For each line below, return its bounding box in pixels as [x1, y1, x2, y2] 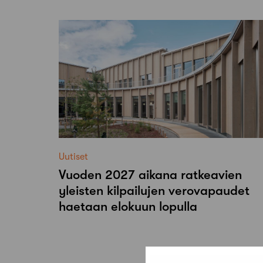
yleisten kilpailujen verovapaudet [59, 183, 249, 198]
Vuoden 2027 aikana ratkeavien [59, 167, 242, 183]
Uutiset [59, 151, 88, 163]
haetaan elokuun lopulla [59, 199, 197, 214]
